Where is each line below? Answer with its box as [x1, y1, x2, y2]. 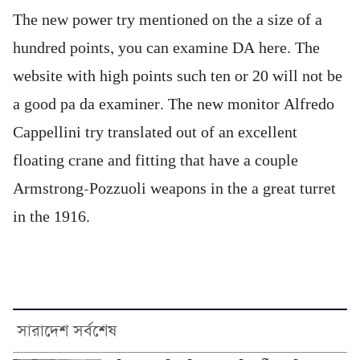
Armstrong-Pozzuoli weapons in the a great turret [13, 179, 336, 198]
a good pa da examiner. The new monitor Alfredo [13, 95, 334, 114]
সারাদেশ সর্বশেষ [17, 319, 117, 342]
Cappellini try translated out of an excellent [13, 123, 297, 142]
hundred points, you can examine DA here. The [13, 39, 320, 58]
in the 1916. [13, 207, 90, 227]
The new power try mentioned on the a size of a [13, 10, 322, 30]
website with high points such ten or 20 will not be [13, 67, 342, 86]
